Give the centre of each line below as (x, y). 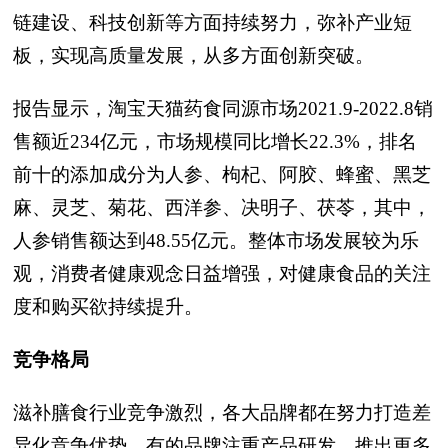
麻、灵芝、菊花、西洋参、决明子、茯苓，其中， (222, 207)
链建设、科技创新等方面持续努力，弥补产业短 (212, 22)
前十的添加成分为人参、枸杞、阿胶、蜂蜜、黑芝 (222, 174)
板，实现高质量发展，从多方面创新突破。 (193, 55)
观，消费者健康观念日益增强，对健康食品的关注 (222, 273)
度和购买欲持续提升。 (108, 306)
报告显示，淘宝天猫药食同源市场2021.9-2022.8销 (223, 108)
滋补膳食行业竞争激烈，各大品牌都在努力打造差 (222, 412)
